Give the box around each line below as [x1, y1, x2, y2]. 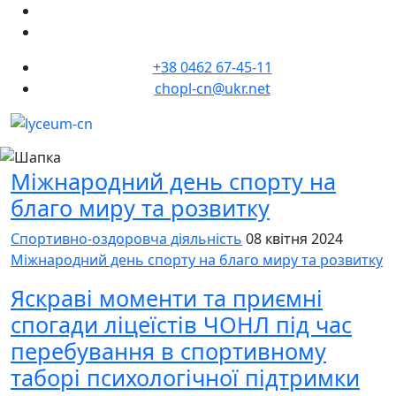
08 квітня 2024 [246, 228, 343, 248]
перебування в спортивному [11, 335, 326, 366]
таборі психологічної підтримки [11, 362, 360, 392]
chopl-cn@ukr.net [154, 79, 270, 98]
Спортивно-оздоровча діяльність [11, 228, 242, 248]
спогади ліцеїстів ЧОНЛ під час [11, 308, 352, 339]
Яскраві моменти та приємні [11, 282, 323, 313]
